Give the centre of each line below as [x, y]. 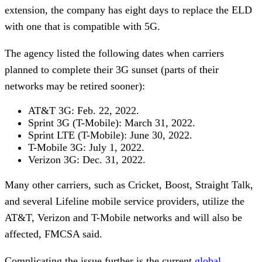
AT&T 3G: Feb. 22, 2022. [84, 110]
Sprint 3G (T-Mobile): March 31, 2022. [112, 123]
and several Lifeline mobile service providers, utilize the [125, 201]
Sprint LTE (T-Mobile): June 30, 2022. [110, 135]
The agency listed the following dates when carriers [114, 53]
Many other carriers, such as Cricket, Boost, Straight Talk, [129, 185]
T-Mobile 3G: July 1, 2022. [86, 147]
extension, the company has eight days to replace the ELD [128, 10]
